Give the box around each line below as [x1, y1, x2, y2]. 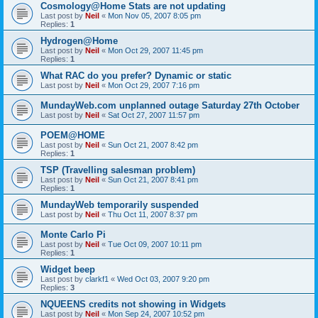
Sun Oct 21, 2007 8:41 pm [108, 175, 198, 184]
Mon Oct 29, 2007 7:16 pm [108, 80, 199, 89]
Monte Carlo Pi [40, 229, 106, 240]
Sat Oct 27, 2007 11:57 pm [108, 110, 199, 119]
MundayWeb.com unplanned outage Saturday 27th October [40, 99, 300, 111]
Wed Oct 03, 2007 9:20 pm [117, 274, 209, 283]
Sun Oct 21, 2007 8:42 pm [108, 140, 198, 149]
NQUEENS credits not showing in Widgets [40, 298, 226, 309]
